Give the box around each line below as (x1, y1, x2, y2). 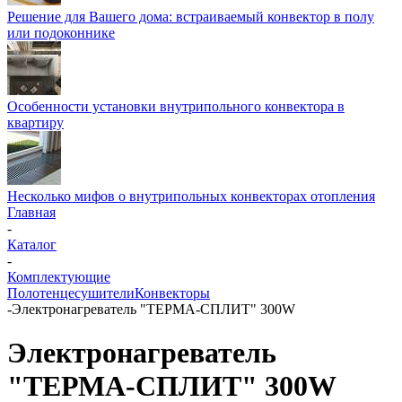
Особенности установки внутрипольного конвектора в (7, 99, 345, 114)
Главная (7, 205, 56, 220)
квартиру (7, 115, 64, 130)
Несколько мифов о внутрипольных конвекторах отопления (7, 188, 375, 204)
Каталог (7, 237, 57, 252)
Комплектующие (7, 269, 110, 284)
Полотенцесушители (7, 285, 135, 301)
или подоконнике (7, 25, 115, 40)
